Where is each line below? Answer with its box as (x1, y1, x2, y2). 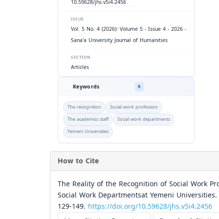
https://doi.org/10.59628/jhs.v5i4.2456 (88, 200, 212, 213)
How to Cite (58, 154, 99, 168)
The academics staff (67, 115, 109, 124)
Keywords (73, 82, 100, 91)
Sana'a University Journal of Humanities (71, 36, 168, 45)
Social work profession (110, 103, 158, 111)
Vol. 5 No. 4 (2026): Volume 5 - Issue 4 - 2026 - (71, 24, 186, 34)
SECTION (71, 53, 91, 61)
